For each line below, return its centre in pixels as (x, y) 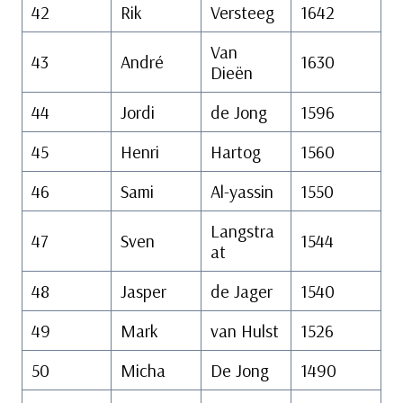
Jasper (143, 291)
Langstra (242, 231)
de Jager (242, 291)
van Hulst (245, 331)
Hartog (238, 152)
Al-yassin (242, 192)
